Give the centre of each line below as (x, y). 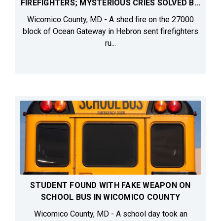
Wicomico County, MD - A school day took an (110, 214)
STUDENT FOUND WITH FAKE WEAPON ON (110, 185)
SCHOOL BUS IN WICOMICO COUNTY (110, 197)
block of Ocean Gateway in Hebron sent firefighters (110, 32)
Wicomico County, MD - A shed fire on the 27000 (110, 20)
